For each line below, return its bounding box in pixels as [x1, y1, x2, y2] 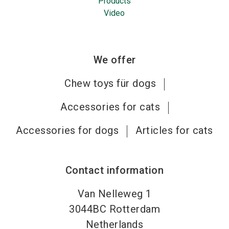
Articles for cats [135, 124, 213, 136]
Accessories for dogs [16, 124, 119, 136]
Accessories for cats [60, 101, 160, 113]
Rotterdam [109, 203, 160, 215]
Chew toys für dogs [64, 77, 156, 89]
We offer [93, 54, 136, 66]
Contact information [65, 164, 164, 176]
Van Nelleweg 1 [77, 188, 152, 200]
